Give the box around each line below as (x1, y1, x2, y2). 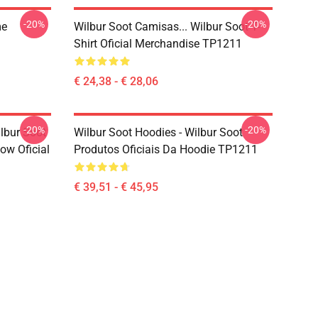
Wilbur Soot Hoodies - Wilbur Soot (74, 126, 243, 139)
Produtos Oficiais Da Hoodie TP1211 (74, 143, 258, 156)
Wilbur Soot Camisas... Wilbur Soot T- (74, 20, 260, 33)
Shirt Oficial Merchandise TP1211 (74, 37, 242, 50)
